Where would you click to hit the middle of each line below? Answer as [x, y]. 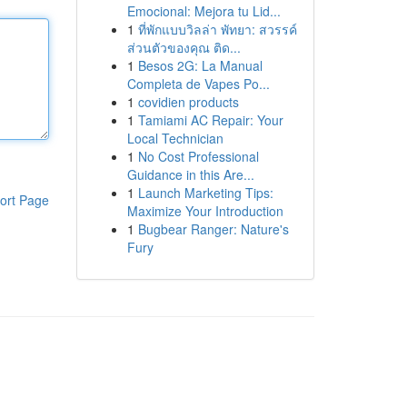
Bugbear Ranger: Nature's [213, 229]
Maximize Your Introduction [205, 211]
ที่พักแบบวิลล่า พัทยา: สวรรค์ [217, 29]
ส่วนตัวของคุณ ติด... [184, 47]
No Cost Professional [198, 156]
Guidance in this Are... [190, 174]
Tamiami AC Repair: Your [210, 120]
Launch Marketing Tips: [205, 193]
